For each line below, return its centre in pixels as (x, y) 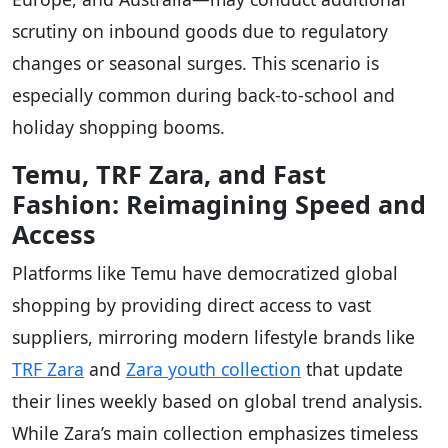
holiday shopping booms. (118, 126)
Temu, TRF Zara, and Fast (169, 173)
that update (352, 368)
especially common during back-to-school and (203, 94)
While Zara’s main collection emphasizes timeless (215, 432)
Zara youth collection (213, 368)
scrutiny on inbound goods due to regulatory (200, 30)
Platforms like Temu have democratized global (205, 272)
